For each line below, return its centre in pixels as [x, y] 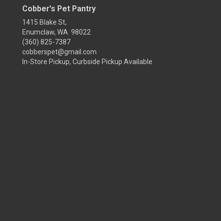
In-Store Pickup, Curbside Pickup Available [87, 62]
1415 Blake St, [44, 22]
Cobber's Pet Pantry [59, 9]
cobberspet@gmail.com [59, 52]
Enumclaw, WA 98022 [56, 32]
